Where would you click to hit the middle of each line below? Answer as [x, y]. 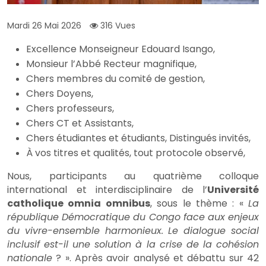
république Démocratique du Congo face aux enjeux [133, 217]
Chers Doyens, [60, 94]
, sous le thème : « [199, 204]
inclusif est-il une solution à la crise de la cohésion [133, 245]
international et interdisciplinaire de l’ [107, 190]
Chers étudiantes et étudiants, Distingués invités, [138, 138]
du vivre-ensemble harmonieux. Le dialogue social [133, 231]
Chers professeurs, [70, 109]
